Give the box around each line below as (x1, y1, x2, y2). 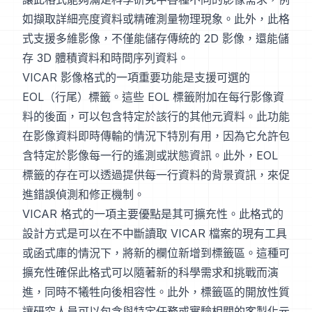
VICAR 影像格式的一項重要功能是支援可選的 (22, 70, 250, 84)
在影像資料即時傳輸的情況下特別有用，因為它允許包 (22, 129, 290, 143)
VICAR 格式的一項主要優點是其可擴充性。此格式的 (22, 207, 283, 221)
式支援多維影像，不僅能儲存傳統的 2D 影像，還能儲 (22, 31, 289, 45)
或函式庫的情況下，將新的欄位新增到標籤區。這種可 (22, 246, 290, 260)
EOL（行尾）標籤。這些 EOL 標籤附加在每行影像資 (22, 90, 284, 104)
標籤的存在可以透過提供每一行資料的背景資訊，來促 (22, 168, 290, 182)
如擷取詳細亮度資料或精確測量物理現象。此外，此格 (22, 12, 290, 26)
